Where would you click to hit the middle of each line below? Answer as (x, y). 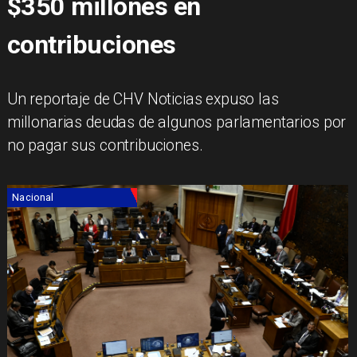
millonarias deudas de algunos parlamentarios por (177, 123)
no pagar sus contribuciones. (105, 146)
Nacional (33, 198)
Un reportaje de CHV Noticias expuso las (143, 100)
